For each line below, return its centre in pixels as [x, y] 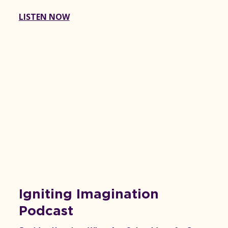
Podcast [46, 211]
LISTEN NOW [44, 17]
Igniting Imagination [89, 195]
